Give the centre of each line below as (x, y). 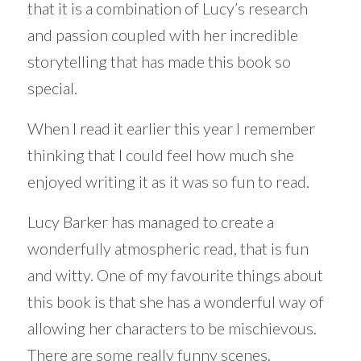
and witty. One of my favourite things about (175, 274)
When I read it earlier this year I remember (171, 128)
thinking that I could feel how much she (160, 154)
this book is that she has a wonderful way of (175, 301)
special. (52, 87)
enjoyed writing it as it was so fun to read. (168, 181)
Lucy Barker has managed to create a (150, 221)
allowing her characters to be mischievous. (172, 328)
